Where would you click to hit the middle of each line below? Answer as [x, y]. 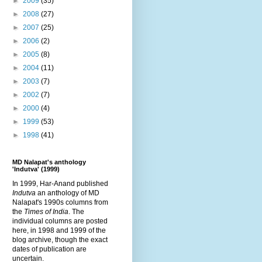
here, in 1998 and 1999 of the [59, 230]
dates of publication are [49, 249]
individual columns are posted [60, 221]
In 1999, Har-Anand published [60, 183]
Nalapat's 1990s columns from [60, 202]
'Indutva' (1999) [36, 169]
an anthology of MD [68, 193]
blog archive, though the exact [60, 239]
